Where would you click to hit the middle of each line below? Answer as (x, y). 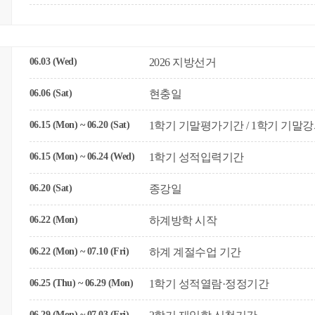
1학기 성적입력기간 (196, 157)
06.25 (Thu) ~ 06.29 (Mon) (81, 283)
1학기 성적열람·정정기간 (209, 284)
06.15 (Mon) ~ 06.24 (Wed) (82, 156)
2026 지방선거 (182, 62)
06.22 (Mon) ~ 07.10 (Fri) (79, 251)
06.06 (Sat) (51, 93)
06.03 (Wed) (53, 62)
